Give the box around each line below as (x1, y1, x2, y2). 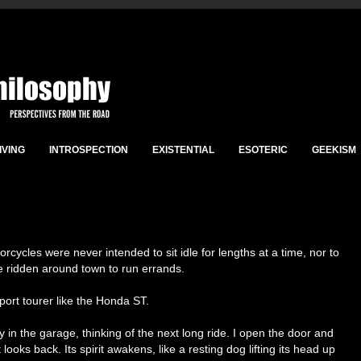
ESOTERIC (239, 144, 288, 156)
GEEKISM (312, 144, 356, 156)
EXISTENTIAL (152, 144, 214, 156)
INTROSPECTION (49, 144, 128, 156)
